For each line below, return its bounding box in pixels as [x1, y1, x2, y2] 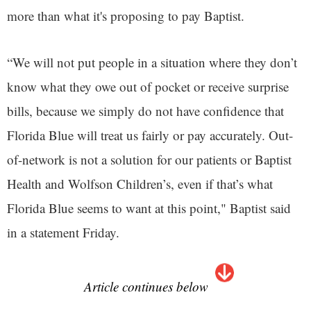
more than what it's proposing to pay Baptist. [7, 7, 244, 24]
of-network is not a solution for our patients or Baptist [7, 151, 292, 168]
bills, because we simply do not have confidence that [7, 102, 284, 119]
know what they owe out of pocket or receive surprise [7, 78, 289, 95]
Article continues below [83, 278, 208, 295]
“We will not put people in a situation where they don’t [7, 53, 297, 71]
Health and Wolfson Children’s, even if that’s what [7, 175, 273, 192]
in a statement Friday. [7, 224, 119, 241]
